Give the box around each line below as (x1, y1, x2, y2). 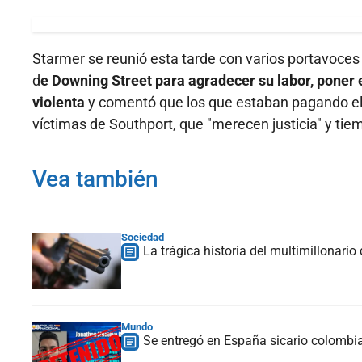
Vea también (32, 166, 158, 193)
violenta (32, 94, 85, 112)
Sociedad (121, 231, 164, 244)
